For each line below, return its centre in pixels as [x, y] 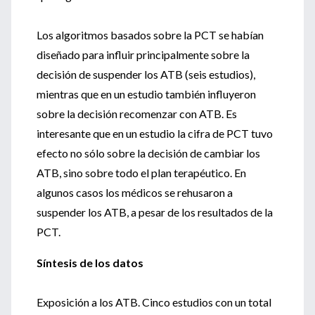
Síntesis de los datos [90, 263]
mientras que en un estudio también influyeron [146, 94]
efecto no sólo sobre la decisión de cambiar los [148, 153]
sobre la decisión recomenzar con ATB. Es [137, 114]
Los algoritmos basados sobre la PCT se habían [150, 35]
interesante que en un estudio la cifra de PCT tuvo [155, 133]
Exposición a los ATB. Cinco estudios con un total [154, 302]
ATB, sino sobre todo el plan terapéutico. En [141, 173]
